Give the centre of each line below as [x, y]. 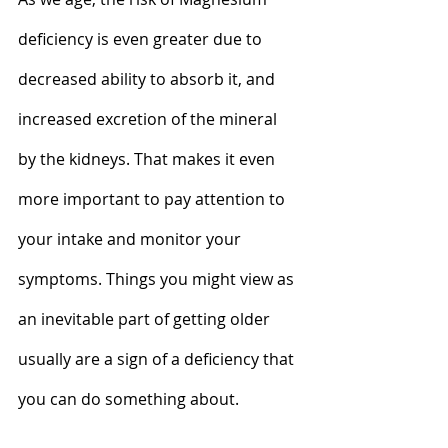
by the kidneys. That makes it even [148, 158]
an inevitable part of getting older [146, 318]
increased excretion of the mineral [149, 118]
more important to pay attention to [153, 198]
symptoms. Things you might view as [158, 278]
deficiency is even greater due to [142, 38]
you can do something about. [128, 398]
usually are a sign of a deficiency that [158, 358]
